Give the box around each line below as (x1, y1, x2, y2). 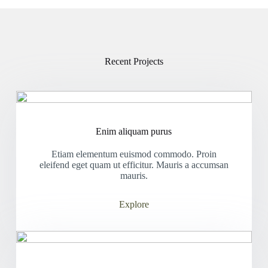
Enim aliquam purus (96, 126, 172, 136)
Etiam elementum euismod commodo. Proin (51, 149, 217, 159)
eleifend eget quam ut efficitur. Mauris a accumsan (39, 160, 229, 170)
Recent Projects (104, 56, 163, 66)
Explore (118, 199, 149, 209)
